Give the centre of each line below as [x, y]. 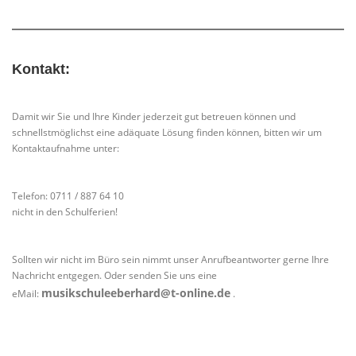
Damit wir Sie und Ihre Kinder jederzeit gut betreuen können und [154, 117]
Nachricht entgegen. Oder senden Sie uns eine [114, 276]
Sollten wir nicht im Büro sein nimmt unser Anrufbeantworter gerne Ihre [170, 260]
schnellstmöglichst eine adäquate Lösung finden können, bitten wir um [167, 133]
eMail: [27, 294]
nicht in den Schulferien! [65, 212]
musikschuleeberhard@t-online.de [136, 293]
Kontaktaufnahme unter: [66, 149]
